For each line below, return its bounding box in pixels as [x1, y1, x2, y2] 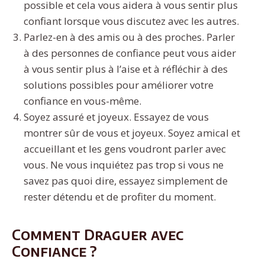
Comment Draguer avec [12, 225, 183, 244]
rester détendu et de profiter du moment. [24, 190, 216, 204]
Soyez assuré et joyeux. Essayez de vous [24, 110, 209, 124]
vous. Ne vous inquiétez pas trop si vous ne [24, 158, 224, 172]
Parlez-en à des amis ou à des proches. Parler [24, 30, 235, 44]
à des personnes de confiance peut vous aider [24, 46, 236, 60]
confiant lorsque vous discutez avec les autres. [24, 14, 239, 28]
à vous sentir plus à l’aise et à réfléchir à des [24, 62, 228, 76]
